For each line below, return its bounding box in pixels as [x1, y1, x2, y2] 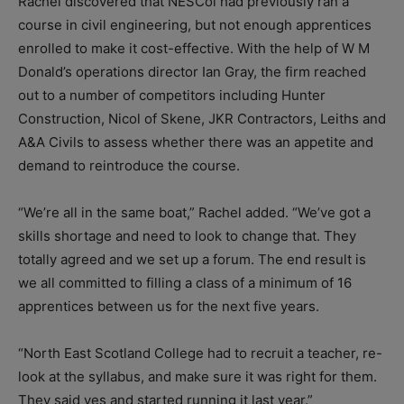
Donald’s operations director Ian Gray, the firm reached [18, 63, 366, 81]
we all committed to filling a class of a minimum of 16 [18, 274, 352, 292]
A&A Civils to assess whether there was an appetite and [18, 133, 373, 151]
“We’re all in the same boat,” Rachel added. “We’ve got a [18, 204, 371, 222]
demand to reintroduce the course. [18, 157, 240, 175]
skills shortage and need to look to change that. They [18, 227, 356, 245]
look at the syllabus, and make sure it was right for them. [18, 368, 377, 386]
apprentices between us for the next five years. [18, 298, 319, 316]
